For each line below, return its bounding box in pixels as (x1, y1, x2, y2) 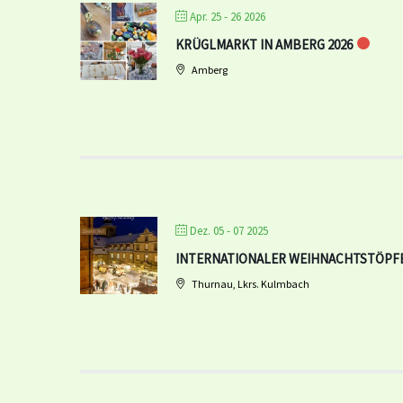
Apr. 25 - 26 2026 (190, 9, 265, 24)
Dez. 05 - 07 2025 (190, 223, 268, 238)
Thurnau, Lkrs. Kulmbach (190, 277, 309, 291)
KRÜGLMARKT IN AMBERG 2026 (175, 36, 353, 53)
